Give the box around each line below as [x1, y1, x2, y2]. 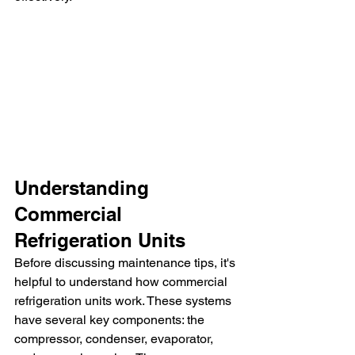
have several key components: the [14, 312, 208, 328]
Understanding [14, 177, 155, 200]
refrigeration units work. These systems [14, 293, 235, 309]
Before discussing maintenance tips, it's [14, 255, 239, 271]
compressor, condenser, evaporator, [14, 331, 216, 347]
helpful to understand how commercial [14, 274, 231, 290]
